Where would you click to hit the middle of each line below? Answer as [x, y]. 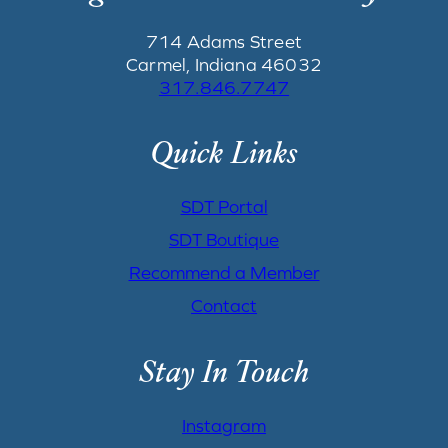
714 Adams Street [224, 41]
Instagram [224, 425]
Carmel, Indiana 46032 [224, 64]
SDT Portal [224, 206]
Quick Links [224, 155]
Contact [224, 305]
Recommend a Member [224, 272]
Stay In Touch [224, 374]
